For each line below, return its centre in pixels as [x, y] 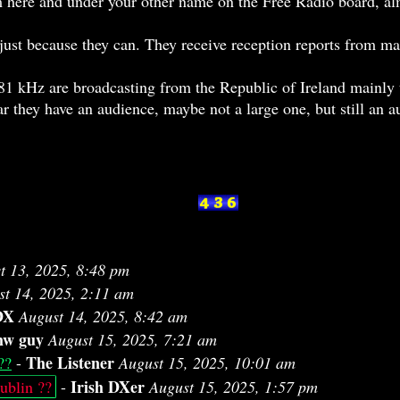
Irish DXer [108, 387]
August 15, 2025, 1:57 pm [233, 387]
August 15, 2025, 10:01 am [207, 362]
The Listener [70, 362]
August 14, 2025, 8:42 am [103, 316]
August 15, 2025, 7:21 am [133, 339]
